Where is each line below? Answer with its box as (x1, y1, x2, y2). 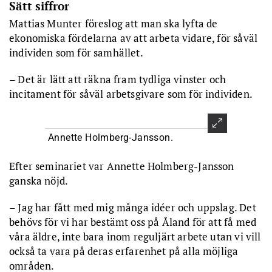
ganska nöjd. (9, 173, 69, 188)
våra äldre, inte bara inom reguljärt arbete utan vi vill (9, 229, 261, 243)
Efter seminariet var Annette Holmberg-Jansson (9, 158, 234, 173)
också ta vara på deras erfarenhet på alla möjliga (9, 243, 239, 258)
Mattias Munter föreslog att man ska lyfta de (9, 16, 218, 30)
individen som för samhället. (9, 45, 143, 59)
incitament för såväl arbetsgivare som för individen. (9, 86, 253, 101)
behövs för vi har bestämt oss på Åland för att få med (9, 214, 257, 229)
